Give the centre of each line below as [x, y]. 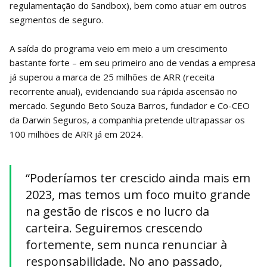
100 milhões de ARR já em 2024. [76, 134]
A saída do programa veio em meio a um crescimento [119, 48]
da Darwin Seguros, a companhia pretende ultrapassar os [127, 119]
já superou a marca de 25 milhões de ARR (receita [112, 77]
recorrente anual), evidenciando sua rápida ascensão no [123, 91]
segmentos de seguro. [56, 19]
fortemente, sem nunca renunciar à [126, 244]
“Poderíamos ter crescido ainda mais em [138, 178]
